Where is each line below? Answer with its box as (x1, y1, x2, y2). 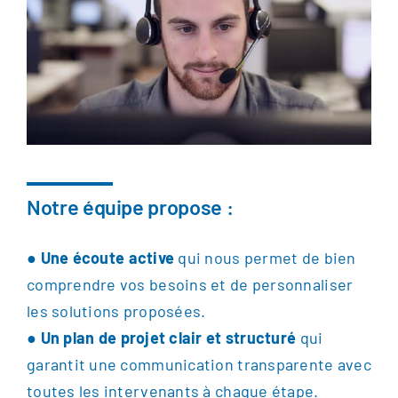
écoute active (68, 247, 175, 267)
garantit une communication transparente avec (26, 354, 371, 374)
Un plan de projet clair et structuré (40, 327, 297, 347)
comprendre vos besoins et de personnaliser (26, 274, 354, 294)
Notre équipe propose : (26, 193, 234, 219)
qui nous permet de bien (174, 247, 356, 267)
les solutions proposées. (26, 300, 206, 321)
